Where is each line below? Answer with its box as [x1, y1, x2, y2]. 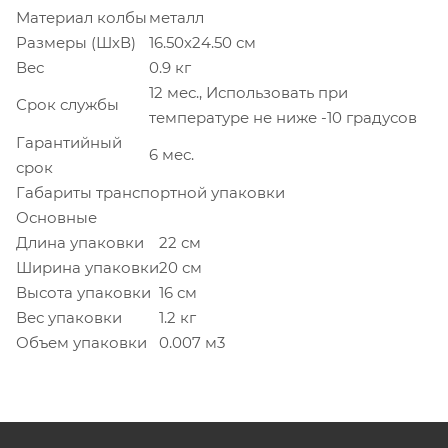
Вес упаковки [16, 307, 122, 327]
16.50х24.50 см [149, 32, 256, 52]
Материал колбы [16, 7, 147, 27]
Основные [16, 207, 97, 227]
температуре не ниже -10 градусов [149, 107, 417, 127]
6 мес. [149, 144, 194, 164]
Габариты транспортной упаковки [16, 182, 285, 202]
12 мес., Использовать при [149, 82, 348, 102]
